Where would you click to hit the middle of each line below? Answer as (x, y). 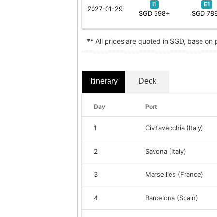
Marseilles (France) (174, 174)
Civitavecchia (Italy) (174, 128)
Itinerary (104, 81)
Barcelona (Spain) (172, 197)
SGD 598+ (154, 13)
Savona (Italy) (166, 151)
